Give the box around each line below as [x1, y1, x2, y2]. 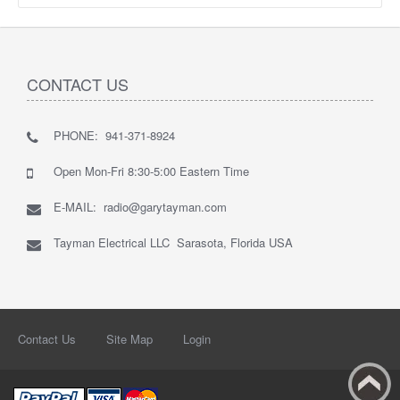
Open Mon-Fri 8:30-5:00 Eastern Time [54, 162, 249, 180]
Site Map [106, 330, 153, 348]
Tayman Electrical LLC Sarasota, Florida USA [54, 234, 293, 252]
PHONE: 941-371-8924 [54, 127, 175, 145]
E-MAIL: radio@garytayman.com [54, 198, 227, 216]
